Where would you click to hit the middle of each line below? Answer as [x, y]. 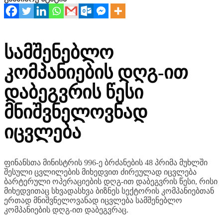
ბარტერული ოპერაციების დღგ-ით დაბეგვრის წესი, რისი [111, 181]
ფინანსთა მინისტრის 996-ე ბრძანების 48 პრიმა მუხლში [7, 162]
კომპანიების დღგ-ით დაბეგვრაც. [66, 210]
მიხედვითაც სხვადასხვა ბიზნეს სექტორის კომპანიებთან [109, 191]
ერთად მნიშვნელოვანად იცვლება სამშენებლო [93, 200]
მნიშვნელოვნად [76, 112]
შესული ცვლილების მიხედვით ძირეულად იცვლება [100, 172]
